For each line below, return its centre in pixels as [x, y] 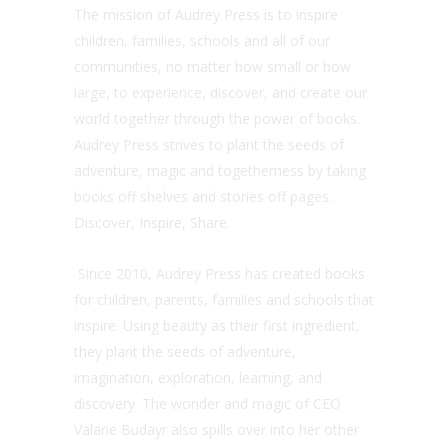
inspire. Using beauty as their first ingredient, [217, 325]
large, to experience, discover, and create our [220, 92]
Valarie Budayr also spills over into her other [216, 429]
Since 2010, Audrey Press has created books [219, 273]
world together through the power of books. [217, 118]
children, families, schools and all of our [202, 40]
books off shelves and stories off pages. [203, 196]
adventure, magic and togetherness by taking [220, 170]
